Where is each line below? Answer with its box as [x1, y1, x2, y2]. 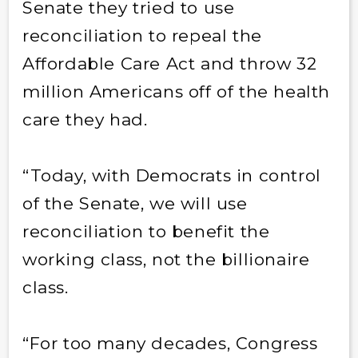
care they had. [22, 109, 148, 129]
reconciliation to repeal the [22, 25, 262, 46]
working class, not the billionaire [22, 249, 310, 269]
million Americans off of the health [22, 81, 330, 101]
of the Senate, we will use [22, 193, 248, 213]
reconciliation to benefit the [22, 221, 270, 241]
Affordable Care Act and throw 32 [22, 53, 317, 74]
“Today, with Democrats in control [22, 165, 321, 185]
